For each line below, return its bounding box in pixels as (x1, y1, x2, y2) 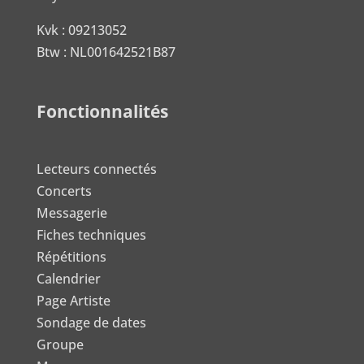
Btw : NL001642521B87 (36, 42, 175, 61)
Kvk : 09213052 (36, 20, 127, 39)
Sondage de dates (36, 313, 146, 331)
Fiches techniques (36, 225, 146, 244)
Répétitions (36, 247, 106, 266)
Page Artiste (36, 291, 110, 310)
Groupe (36, 335, 84, 353)
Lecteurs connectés (36, 159, 157, 178)
